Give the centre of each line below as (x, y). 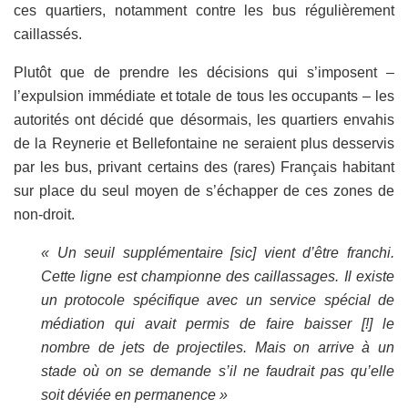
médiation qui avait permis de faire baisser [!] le (218, 323)
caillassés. (48, 34)
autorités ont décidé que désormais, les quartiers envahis (204, 119)
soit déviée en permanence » (134, 394)
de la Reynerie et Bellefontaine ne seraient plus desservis (204, 143)
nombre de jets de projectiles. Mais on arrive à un (218, 347)
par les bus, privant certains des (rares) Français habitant (204, 167)
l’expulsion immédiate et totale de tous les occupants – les (204, 96)
